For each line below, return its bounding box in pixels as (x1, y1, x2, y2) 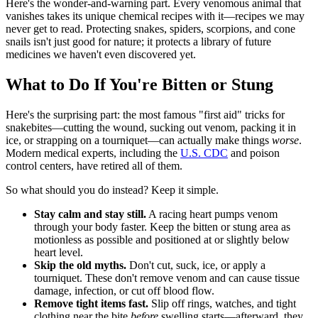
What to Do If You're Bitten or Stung (6, 75, 273, 94)
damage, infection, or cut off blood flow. (34, 284, 214, 297)
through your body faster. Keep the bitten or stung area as (34, 220, 290, 233)
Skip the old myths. (34, 258, 126, 271)
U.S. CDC (180, 146, 228, 159)
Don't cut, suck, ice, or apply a (126, 258, 265, 271)
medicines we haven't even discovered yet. (6, 48, 196, 61)
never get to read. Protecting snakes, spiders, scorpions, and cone (6, 23, 295, 35)
